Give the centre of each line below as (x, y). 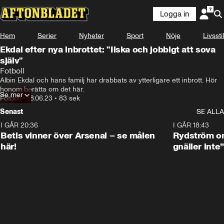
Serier (47, 36)
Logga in (174, 14)
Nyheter (91, 36)
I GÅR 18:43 (191, 125)
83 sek (69, 98)
